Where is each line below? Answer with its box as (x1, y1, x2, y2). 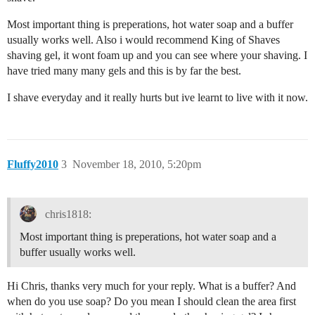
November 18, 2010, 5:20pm (72, 158, 201, 170)
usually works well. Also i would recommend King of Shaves (7, 34, 280, 46)
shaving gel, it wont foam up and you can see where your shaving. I (7, 49, 307, 61)
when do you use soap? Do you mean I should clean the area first (7, 295, 296, 308)
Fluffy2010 (7, 158, 58, 170)
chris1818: (41, 207, 91, 220)
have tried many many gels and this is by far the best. (7, 65, 241, 77)
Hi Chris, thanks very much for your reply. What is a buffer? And (7, 280, 296, 292)
